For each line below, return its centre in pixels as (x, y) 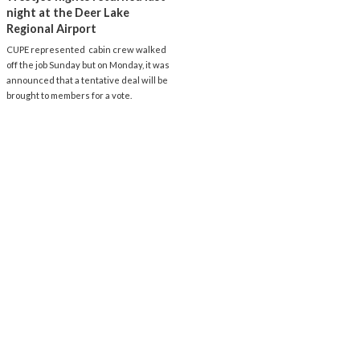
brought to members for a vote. (69, 95)
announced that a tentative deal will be (87, 80)
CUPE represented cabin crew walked (86, 49)
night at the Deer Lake (68, 12)
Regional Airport (51, 28)
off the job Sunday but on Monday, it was (88, 64)
